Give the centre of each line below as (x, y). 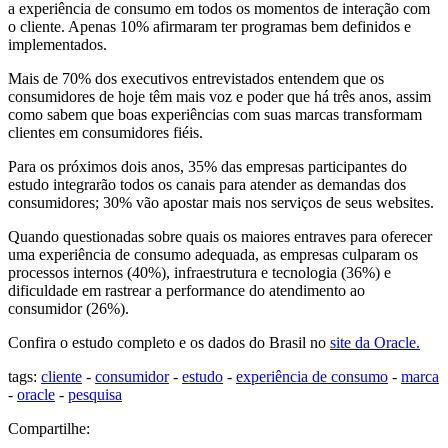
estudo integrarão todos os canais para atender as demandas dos (207, 185)
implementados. (57, 45)
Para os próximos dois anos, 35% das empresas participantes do (207, 167)
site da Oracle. (375, 343)
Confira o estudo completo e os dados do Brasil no (169, 343)
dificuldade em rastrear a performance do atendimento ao (186, 291)
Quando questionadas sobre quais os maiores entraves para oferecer (220, 237)
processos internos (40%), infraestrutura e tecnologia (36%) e (199, 273)
